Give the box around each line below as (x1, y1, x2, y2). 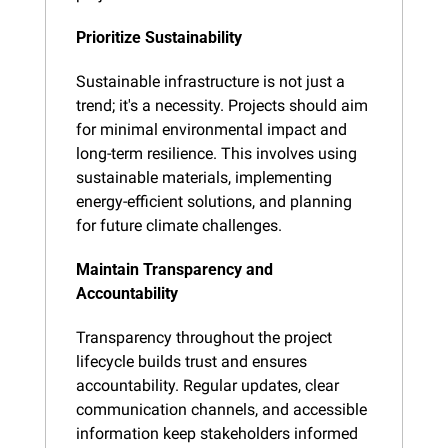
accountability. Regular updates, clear (76, 375, 339, 395)
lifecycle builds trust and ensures (76, 351, 307, 371)
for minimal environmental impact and (76, 119, 347, 139)
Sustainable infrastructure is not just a (76, 71, 345, 91)
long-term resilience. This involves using (76, 143, 357, 163)
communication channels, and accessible (76, 399, 367, 419)
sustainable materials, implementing (76, 167, 332, 187)
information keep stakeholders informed (76, 423, 358, 443)
